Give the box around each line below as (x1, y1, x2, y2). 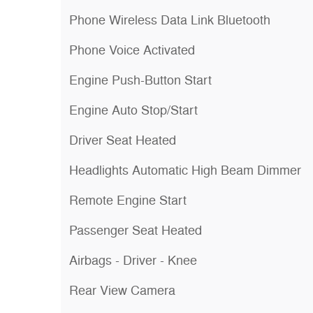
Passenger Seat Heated (69, 223, 202, 238)
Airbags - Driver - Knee (69, 253, 197, 268)
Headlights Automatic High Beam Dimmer (69, 163, 301, 178)
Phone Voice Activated (69, 43, 195, 58)
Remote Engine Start (69, 193, 187, 208)
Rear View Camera (69, 283, 175, 298)
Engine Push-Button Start (69, 73, 212, 88)
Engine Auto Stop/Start (69, 103, 198, 118)
